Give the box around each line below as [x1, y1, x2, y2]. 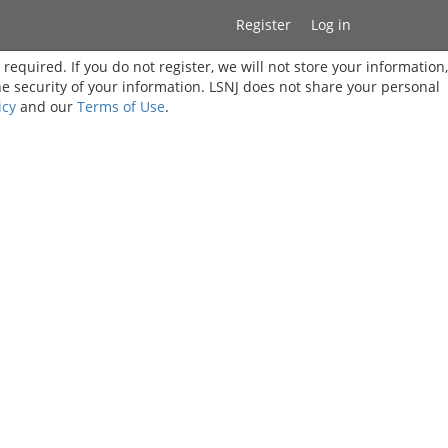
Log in [311, 15, 351, 34]
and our [15, 97, 77, 116]
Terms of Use [76, 97, 165, 116]
